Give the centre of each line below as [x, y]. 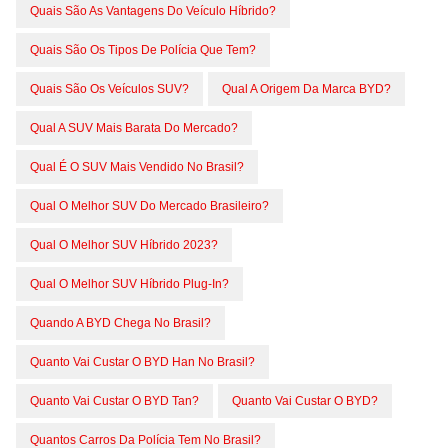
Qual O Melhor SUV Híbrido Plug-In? [129, 283]
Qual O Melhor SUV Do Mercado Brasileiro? [149, 205]
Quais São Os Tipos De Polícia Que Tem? [143, 49]
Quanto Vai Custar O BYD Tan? [114, 400]
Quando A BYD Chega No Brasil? [120, 322]
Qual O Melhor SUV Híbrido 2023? [124, 244]
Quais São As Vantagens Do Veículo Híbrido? [153, 10]
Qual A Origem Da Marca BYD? [306, 88]
